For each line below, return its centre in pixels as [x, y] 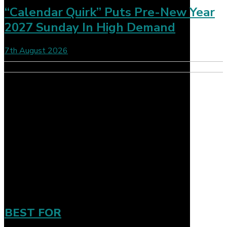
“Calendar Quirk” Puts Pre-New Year [110, 12]
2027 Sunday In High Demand [90, 27]
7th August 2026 [36, 50]
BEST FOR [33, 213]
